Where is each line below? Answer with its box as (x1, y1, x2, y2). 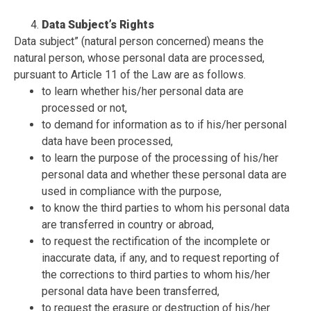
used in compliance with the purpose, (42, 185, 221, 199)
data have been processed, (42, 135, 173, 149)
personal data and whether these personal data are (42, 168, 287, 182)
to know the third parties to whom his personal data (42, 201, 289, 215)
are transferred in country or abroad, (42, 218, 214, 232)
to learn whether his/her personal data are (42, 85, 244, 99)
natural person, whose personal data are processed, (14, 51, 264, 65)
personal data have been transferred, (42, 285, 219, 299)
